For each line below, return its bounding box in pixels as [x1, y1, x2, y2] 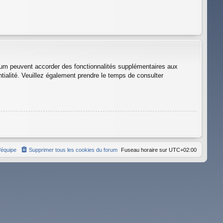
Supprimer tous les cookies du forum [29, 146, 117, 153]
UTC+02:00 [169, 146, 197, 153]
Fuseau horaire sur [121, 146, 169, 153]
